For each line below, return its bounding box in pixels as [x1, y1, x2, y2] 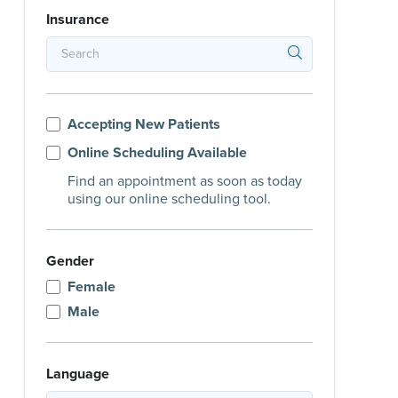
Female [68, 278, 115, 296]
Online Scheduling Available [68, 144, 247, 162]
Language [46, 365, 109, 383]
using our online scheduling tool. [68, 190, 271, 208]
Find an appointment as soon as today [68, 172, 302, 190]
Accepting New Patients [68, 115, 220, 133]
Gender [46, 252, 94, 270]
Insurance [46, 11, 109, 28]
